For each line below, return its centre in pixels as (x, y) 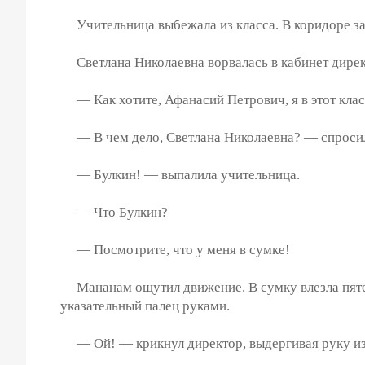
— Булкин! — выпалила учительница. (180, 174)
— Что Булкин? (114, 212)
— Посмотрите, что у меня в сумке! (175, 249)
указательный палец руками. (145, 306)
